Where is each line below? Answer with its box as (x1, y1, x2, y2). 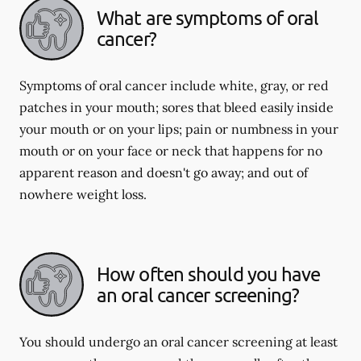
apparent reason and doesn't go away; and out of (19, 164, 308, 180)
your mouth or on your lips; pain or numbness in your (19, 121, 338, 137)
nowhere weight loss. (19, 186, 147, 202)
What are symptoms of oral (97, 6, 319, 29)
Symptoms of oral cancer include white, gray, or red (19, 77, 329, 93)
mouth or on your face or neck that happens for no (19, 143, 322, 159)
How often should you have (97, 262, 321, 285)
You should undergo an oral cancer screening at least (19, 334, 338, 350)
